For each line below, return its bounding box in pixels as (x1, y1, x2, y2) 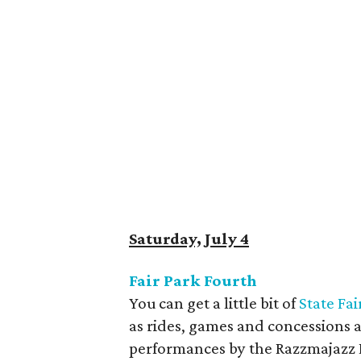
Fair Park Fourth (129, 271, 257, 290)
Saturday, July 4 (129, 229, 249, 248)
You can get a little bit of (129, 293, 299, 313)
